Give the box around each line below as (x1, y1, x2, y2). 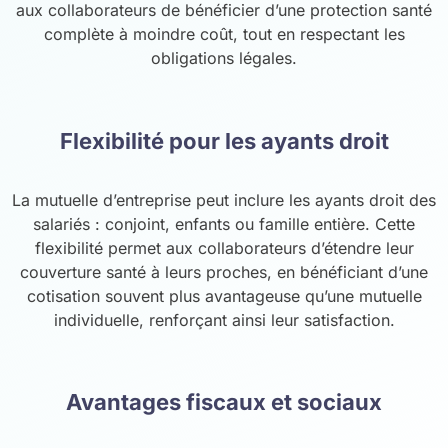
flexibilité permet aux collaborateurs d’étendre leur (34, 238, 414, 259)
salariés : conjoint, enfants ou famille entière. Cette (33, 214, 415, 235)
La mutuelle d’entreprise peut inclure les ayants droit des (12, 190, 436, 211)
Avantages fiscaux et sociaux (66, 389, 382, 416)
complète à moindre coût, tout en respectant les (43, 24, 405, 45)
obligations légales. (151, 48, 297, 69)
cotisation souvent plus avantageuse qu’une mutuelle (26, 286, 422, 307)
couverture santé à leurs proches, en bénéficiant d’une (20, 262, 428, 283)
